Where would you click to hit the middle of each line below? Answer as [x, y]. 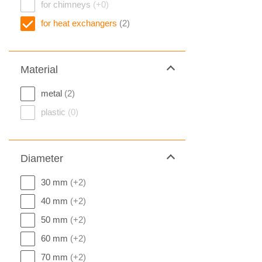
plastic [54, 112]
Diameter [42, 158]
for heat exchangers [80, 23]
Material [39, 70]
